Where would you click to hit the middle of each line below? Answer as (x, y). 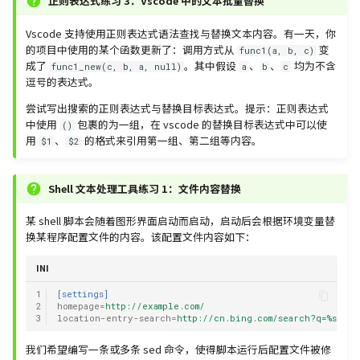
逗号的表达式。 (62, 81)
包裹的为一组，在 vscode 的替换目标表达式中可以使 (201, 124)
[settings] (82, 294)
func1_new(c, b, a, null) (117, 66)
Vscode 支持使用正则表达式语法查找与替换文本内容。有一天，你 (181, 33)
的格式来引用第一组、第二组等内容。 (172, 140)
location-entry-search (114, 318)
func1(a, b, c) (277, 50)
